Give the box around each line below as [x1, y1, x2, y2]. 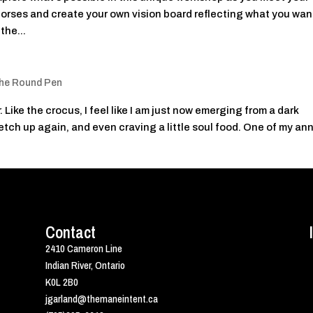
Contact [45, 221, 96, 244]
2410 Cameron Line [45, 241, 122, 256]
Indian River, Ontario [45, 258, 125, 273]
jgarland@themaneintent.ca [45, 291, 158, 307]
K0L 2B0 [45, 275, 78, 290]
